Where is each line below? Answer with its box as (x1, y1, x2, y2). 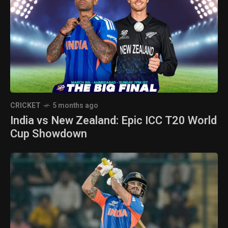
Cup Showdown (10, 125, 87, 142)
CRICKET (10, 100, 41, 111)
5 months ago (52, 100, 98, 111)
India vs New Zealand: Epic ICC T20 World (10, 112, 217, 129)
